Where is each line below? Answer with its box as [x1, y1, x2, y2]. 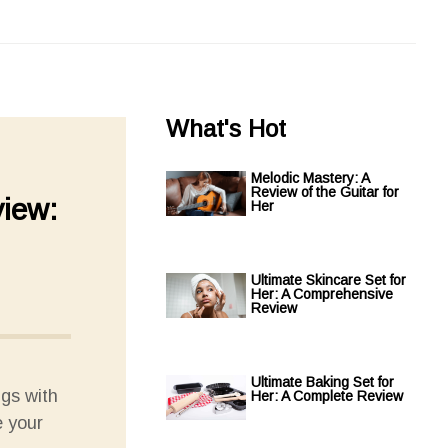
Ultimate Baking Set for [251, 374, 394, 390]
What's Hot [166, 115, 286, 142]
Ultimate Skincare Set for [251, 272, 406, 288]
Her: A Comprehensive [251, 286, 393, 302]
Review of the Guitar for [251, 184, 399, 200]
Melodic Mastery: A [251, 170, 369, 186]
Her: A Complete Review [251, 388, 403, 404]
